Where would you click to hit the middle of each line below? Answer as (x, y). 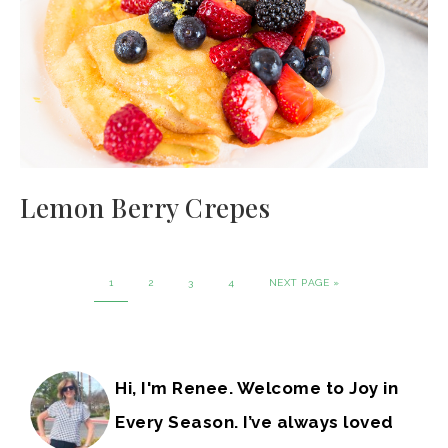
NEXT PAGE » (304, 283)
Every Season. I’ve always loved (254, 422)
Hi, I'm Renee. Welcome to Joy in (256, 388)
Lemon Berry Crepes (145, 208)
